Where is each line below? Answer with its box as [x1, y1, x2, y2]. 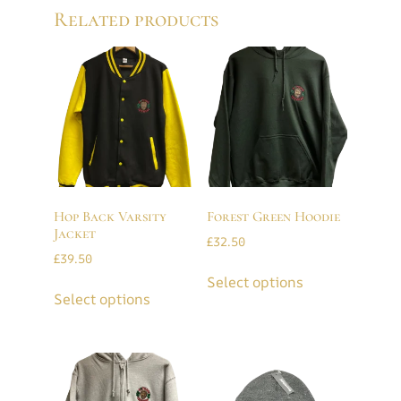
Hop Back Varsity [54, 208, 166, 226]
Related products [54, 6, 218, 32]
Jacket [54, 225, 96, 243]
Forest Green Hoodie [206, 208, 340, 226]
